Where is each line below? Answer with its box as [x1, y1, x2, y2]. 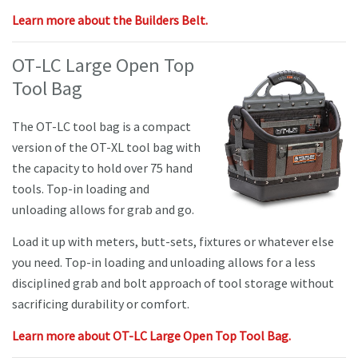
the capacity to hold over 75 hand [12, 160, 193, 177]
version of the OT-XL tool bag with [12, 139, 201, 156]
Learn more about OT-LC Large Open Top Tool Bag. [12, 328, 291, 344]
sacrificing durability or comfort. [12, 296, 189, 312]
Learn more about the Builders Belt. [12, 12, 208, 29]
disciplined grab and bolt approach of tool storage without [12, 275, 334, 292]
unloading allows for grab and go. [12, 201, 194, 218]
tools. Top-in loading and [12, 181, 149, 197]
